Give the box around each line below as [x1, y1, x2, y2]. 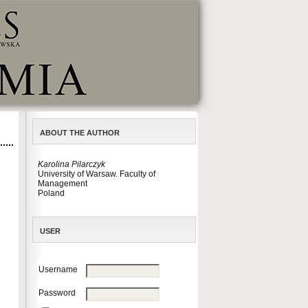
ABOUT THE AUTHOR [40, 129, 120, 137]
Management [38, 179, 87, 188]
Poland [38, 188, 65, 198]
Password [38, 288, 76, 298]
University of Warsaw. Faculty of [38, 169, 155, 179]
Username [38, 265, 78, 274]
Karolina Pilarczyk [38, 159, 105, 169]
